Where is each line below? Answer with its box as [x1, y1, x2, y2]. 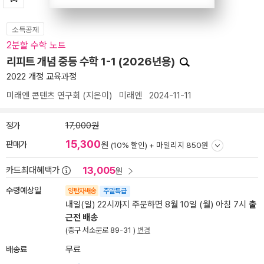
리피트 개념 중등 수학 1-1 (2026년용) [6, 55, 177, 68]
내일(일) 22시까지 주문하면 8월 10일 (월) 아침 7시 [65, 199, 249, 210]
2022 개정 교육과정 [6, 71, 77, 82]
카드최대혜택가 [6, 165, 60, 176]
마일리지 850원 [156, 140, 209, 150]
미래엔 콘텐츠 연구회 [6, 90, 80, 101]
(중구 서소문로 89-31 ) [65, 226, 137, 235]
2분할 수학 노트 [6, 39, 66, 51]
